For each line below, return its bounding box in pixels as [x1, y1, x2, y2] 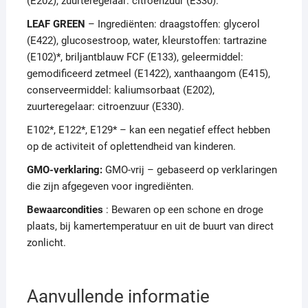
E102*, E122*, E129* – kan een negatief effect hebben [26, 124, 270, 137]
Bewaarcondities [26, 203, 103, 217]
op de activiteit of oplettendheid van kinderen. [26, 140, 236, 153]
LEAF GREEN [26, 18, 85, 31]
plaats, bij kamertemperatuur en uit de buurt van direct [26, 220, 274, 233]
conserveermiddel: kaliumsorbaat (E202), [26, 84, 214, 97]
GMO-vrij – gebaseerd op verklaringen [102, 164, 277, 177]
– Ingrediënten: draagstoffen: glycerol [85, 18, 260, 31]
